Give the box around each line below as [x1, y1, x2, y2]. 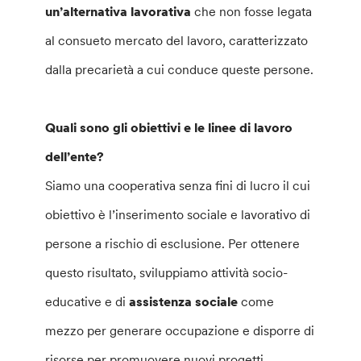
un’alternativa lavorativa [45, 3, 192, 19]
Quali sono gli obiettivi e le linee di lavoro [45, 119, 293, 135]
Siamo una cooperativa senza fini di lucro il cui [45, 177, 311, 193]
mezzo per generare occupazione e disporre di [45, 322, 315, 338]
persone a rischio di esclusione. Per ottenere [45, 235, 301, 251]
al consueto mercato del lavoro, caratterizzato [45, 32, 309, 48]
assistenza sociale [129, 293, 242, 309]
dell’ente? [45, 148, 105, 164]
